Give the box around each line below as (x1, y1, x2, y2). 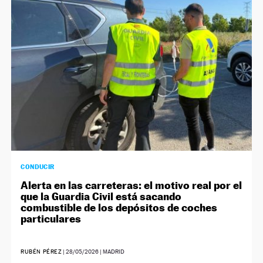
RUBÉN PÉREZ (21, 248, 62, 255)
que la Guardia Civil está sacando (21, 190, 182, 203)
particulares (21, 213, 82, 225)
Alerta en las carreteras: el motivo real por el (21, 179, 242, 192)
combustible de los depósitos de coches (21, 201, 218, 214)
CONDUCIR (21, 163, 55, 171)
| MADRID (99, 248, 125, 255)
